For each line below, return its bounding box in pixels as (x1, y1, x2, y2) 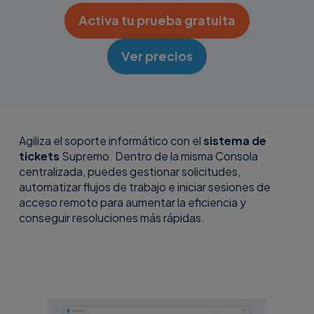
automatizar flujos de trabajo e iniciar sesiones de (18, 179, 271, 195)
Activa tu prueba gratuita (78, 11, 235, 28)
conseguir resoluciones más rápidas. (18, 210, 205, 226)
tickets (18, 149, 60, 164)
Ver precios (121, 47, 193, 64)
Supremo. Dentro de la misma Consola (59, 149, 258, 164)
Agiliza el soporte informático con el (18, 133, 203, 149)
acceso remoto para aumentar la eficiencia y (18, 195, 246, 210)
